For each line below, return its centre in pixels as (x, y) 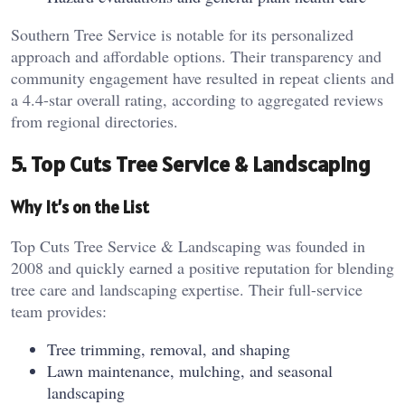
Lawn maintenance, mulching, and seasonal (190, 370)
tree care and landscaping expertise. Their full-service (187, 289)
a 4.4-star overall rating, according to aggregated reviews (197, 100)
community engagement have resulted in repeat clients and (202, 78)
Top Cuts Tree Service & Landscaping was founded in (188, 245)
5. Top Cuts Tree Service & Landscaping (191, 165)
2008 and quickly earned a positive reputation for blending (202, 267)
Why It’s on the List (80, 207)
